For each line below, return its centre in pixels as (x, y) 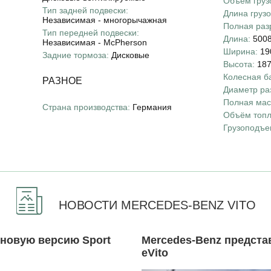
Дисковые (130, 55)
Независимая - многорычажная (104, 20)
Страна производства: (86, 107)
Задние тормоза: (75, 55)
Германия (152, 107)
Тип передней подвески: (90, 32)
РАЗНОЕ (62, 80)
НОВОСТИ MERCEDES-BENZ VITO (157, 205)
